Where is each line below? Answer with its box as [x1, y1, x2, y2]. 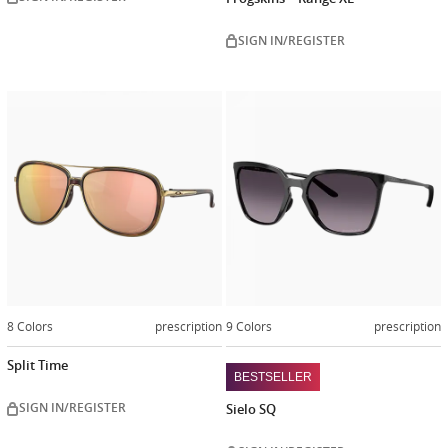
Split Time [7, 356, 68, 375]
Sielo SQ [226, 400, 276, 419]
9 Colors [226, 317, 272, 334]
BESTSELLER [234, 370, 312, 385]
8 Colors [7, 317, 53, 334]
